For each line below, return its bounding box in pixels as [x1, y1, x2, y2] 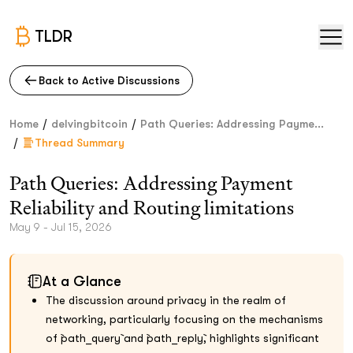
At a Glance [43, 273, 121, 289]
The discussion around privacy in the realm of [46, 294, 286, 307]
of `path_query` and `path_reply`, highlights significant [46, 332, 319, 344]
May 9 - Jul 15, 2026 [9, 221, 112, 233]
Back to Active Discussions [39, 74, 180, 87]
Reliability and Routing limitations [9, 195, 294, 220]
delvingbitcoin [51, 117, 128, 130]
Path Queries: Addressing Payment [9, 171, 293, 195]
